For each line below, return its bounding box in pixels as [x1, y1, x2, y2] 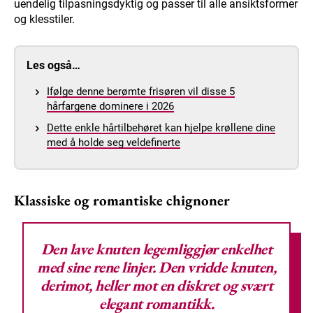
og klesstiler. [14, 13, 75, 27]
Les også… [27, 59, 80, 73]
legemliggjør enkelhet [139, 239, 272, 260]
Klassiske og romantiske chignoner [14, 191, 230, 210]
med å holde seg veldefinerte [47, 136, 180, 150]
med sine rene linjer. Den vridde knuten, [37, 257, 276, 278]
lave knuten [69, 239, 140, 260]
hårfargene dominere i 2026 [47, 100, 174, 113]
